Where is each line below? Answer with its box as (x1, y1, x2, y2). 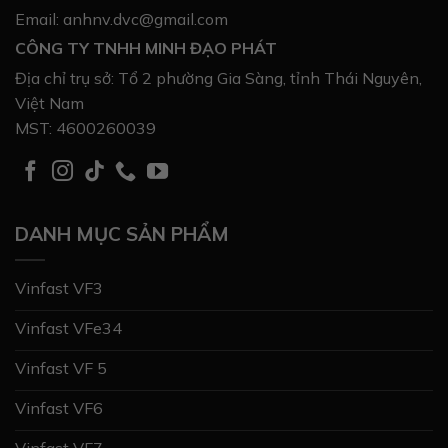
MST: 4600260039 (15, 118, 156, 139)
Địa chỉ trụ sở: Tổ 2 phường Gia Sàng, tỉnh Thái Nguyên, (15, 68, 422, 89)
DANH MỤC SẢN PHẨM (15, 222, 229, 247)
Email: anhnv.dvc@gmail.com (15, 8, 228, 29)
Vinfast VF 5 (15, 357, 107, 378)
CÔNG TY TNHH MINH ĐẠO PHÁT (15, 38, 277, 59)
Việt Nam (15, 93, 84, 114)
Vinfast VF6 (15, 397, 103, 418)
